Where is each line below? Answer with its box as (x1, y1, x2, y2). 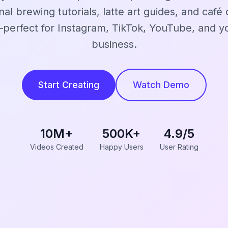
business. (91, 38, 137, 50)
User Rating (159, 142, 198, 151)
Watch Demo (132, 79, 189, 90)
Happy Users (99, 142, 144, 151)
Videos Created (30, 142, 83, 151)
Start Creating (38, 79, 99, 90)
